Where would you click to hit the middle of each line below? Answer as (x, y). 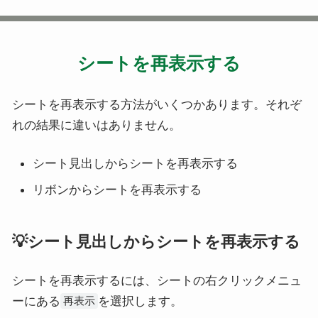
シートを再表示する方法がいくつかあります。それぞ (157, 104)
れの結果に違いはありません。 (96, 125)
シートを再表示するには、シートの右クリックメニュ (157, 280)
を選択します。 (140, 301)
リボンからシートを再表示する (117, 190)
